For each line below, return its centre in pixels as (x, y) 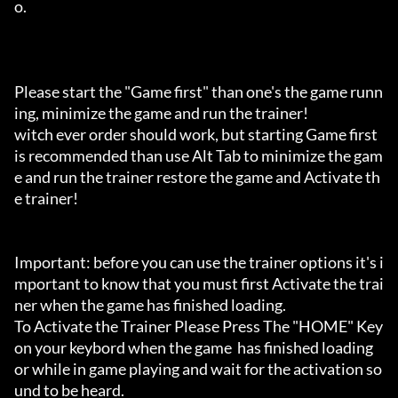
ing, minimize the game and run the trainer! (161, 113)
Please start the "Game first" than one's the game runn (199, 92)
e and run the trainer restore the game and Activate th (197, 177)
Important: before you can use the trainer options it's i (199, 263)
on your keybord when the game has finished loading (194, 348)
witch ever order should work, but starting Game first (196, 135)
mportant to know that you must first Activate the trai (199, 284)
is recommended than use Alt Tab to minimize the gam (199, 156)
